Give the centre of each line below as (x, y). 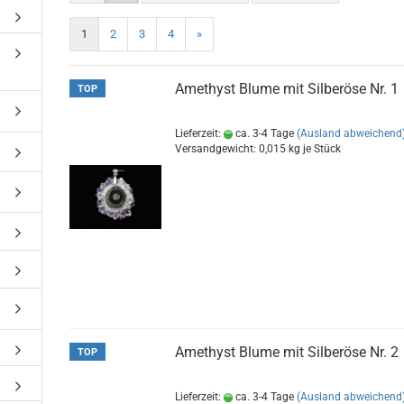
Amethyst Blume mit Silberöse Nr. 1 (287, 89)
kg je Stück (314, 149)
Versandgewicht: (217, 149)
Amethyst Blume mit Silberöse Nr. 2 (287, 352)
